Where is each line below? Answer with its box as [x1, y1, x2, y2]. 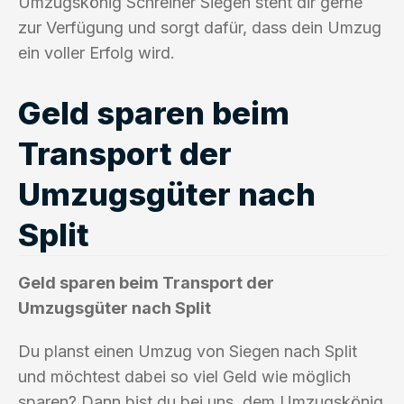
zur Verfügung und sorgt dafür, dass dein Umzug [18, 17, 381, 37]
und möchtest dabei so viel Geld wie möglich [18, 366, 351, 386]
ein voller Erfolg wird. [18, 42, 175, 62]
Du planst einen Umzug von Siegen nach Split [18, 341, 357, 361]
